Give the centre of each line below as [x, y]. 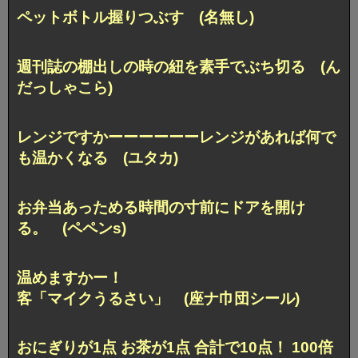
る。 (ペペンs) [72, 228]
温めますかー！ [70, 277]
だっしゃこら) [65, 87]
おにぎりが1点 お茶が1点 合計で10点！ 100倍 [175, 348]
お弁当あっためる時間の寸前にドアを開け [161, 207]
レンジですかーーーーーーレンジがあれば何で [176, 137]
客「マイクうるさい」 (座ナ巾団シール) [158, 298]
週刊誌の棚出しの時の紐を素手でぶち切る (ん [179, 66]
